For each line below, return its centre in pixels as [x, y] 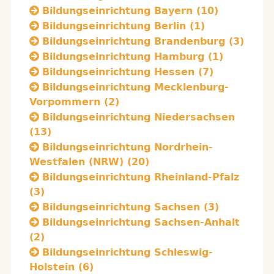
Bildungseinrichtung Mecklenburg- [135, 87]
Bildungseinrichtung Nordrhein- [128, 147]
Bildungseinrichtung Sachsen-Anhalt [141, 222]
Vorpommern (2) [74, 102]
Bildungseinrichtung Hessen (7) [128, 72]
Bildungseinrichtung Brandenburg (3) [143, 41]
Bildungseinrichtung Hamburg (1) [133, 57]
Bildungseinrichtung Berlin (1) [124, 26]
